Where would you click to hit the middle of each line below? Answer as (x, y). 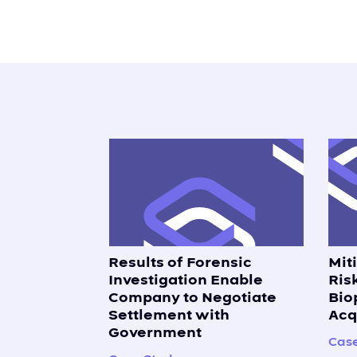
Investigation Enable (186, 280)
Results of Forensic (180, 262)
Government (155, 332)
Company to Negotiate (192, 297)
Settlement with (169, 315)
